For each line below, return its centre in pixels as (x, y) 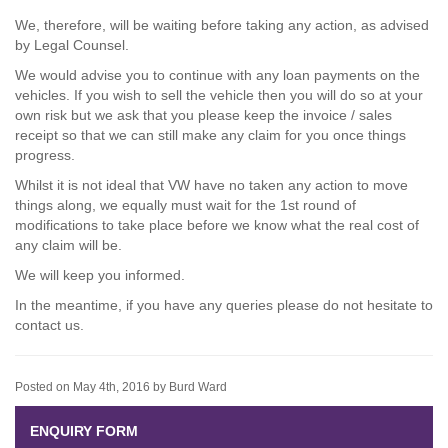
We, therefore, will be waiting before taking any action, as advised (222, 25)
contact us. (49, 325)
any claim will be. (68, 245)
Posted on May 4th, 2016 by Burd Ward (121, 387)
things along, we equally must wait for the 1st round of (185, 205)
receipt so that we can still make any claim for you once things (210, 135)
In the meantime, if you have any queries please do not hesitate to (224, 305)
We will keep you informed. (100, 275)
